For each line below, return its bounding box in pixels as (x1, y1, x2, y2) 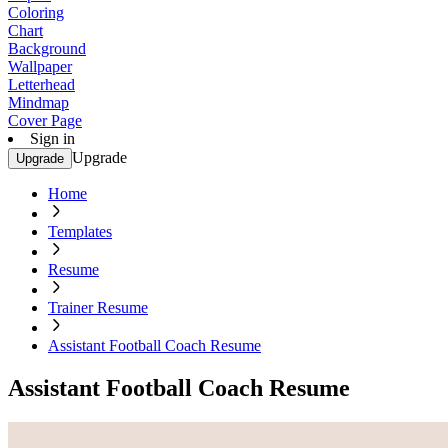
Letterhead (8, 76, 75, 93)
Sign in (30, 130, 75, 147)
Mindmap (8, 94, 69, 111)
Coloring (8, 4, 64, 21)
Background (8, 40, 86, 57)
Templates (48, 223, 112, 240)
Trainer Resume (48, 299, 148, 316)
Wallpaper (8, 58, 72, 75)
